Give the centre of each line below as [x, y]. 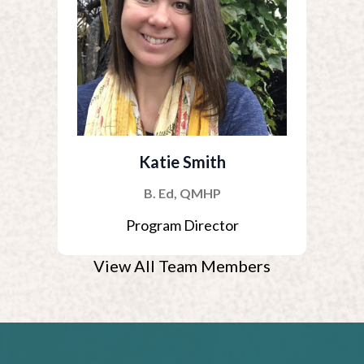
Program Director [182, 225]
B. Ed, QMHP [182, 193]
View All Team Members [182, 265]
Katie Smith [182, 162]
